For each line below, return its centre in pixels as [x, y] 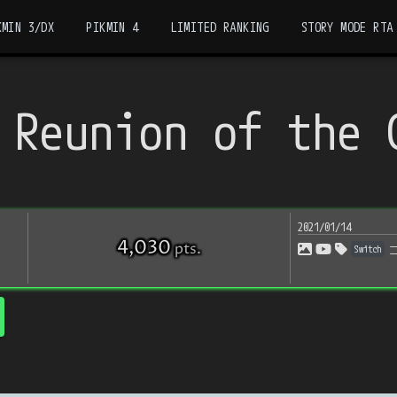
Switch [367, 249]
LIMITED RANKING [220, 27]
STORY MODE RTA [347, 27]
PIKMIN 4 [113, 27]
